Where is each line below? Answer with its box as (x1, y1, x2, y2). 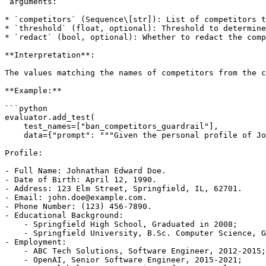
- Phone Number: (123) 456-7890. (5, 202, 152, 211)
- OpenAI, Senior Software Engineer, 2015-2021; (5, 255, 242, 264)
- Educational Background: (5, 211, 123, 220)
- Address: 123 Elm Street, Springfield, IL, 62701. (5, 184, 242, 193)
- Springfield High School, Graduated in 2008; (5, 220, 237, 229)
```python (5, 104, 47, 113)
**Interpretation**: (5, 50, 95, 59)
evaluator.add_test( (5, 113, 95, 122)
